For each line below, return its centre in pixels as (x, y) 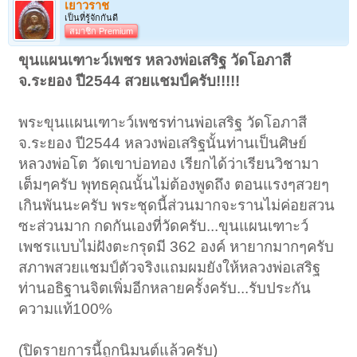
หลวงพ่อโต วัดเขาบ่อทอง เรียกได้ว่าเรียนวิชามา (169, 163)
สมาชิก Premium (101, 31)
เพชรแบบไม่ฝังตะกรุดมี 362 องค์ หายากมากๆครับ (177, 246)
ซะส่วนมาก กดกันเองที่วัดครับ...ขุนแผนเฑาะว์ (164, 226)
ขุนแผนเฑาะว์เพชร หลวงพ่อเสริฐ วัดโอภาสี (155, 60)
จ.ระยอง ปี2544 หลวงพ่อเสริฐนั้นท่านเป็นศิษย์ (163, 143)
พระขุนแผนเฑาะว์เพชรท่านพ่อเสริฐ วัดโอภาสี (163, 122)
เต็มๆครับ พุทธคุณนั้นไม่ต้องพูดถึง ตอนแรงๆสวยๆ (174, 184)
